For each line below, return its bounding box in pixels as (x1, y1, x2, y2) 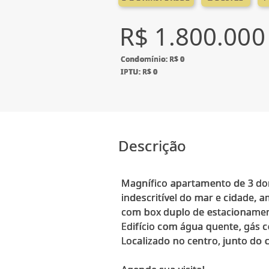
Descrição (118, 135, 187, 156)
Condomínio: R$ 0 (121, 53, 185, 64)
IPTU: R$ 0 (121, 66, 158, 77)
